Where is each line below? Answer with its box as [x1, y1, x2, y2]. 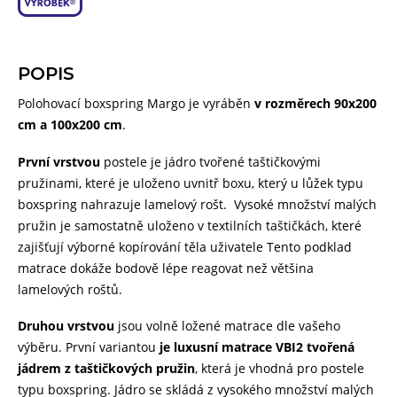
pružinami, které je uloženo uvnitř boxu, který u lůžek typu [18, 174, 363, 191]
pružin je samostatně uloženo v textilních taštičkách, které [18, 216, 362, 234]
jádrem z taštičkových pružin [18, 360, 195, 378]
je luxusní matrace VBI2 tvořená [156, 339, 354, 356]
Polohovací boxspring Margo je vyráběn [18, 95, 254, 113]
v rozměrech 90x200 [254, 95, 377, 113]
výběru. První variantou [18, 339, 156, 356]
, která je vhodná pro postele [195, 360, 364, 378]
